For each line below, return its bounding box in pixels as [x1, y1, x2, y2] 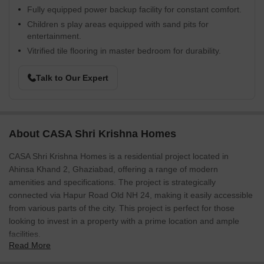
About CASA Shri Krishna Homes [9, 128, 176, 140]
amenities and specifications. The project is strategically [9, 177, 216, 187]
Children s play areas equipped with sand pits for [27, 19, 209, 29]
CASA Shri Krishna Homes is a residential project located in [9, 151, 229, 161]
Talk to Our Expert [36, 73, 108, 82]
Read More [9, 240, 51, 250]
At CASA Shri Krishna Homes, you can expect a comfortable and [9, 248, 248, 258]
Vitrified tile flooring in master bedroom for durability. [27, 46, 221, 55]
